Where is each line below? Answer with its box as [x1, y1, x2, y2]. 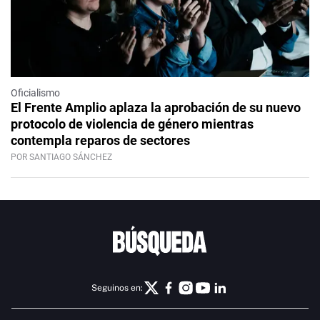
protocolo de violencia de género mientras [11, 116, 254, 132]
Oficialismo [11, 87, 60, 99]
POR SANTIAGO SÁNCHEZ [11, 152, 112, 163]
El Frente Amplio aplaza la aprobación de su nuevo [11, 100, 301, 116]
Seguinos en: [91, 282, 143, 293]
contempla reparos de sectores [11, 133, 190, 149]
